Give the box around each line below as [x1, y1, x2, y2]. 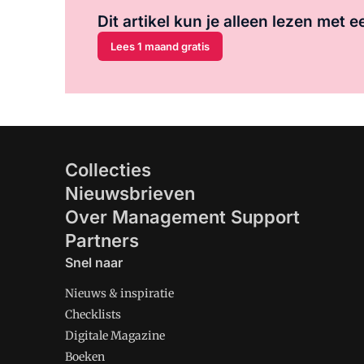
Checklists [65, 307, 121, 322]
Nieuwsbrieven [65, 183, 195, 204]
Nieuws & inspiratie [65, 286, 174, 301]
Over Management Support [65, 206, 300, 227]
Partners [65, 230, 139, 251]
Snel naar [65, 254, 123, 271]
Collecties [65, 159, 151, 180]
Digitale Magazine [65, 328, 165, 343]
